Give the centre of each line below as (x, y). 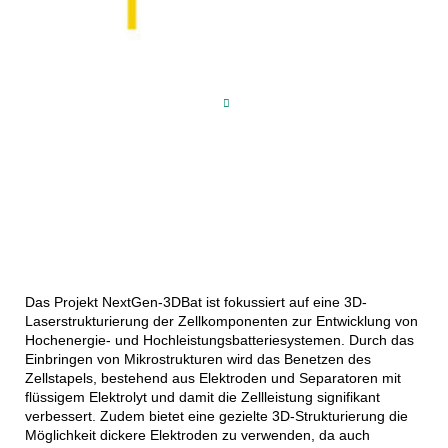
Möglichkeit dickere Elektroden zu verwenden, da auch (197, 434)
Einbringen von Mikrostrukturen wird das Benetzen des (197, 358)
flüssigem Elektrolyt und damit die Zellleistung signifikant (202, 396)
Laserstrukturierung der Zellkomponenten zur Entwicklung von (221, 320)
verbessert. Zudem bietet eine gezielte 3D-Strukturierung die (216, 415)
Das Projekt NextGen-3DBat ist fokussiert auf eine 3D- (195, 301)
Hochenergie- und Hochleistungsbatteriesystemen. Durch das (219, 339)
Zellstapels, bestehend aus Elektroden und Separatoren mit (212, 377)
